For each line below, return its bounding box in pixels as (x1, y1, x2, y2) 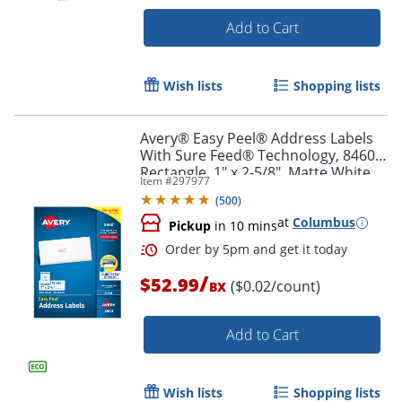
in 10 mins (211, 217, 277, 235)
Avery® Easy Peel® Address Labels (140, 128, 373, 149)
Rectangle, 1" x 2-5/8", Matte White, (140, 162, 374, 183)
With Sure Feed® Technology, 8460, (140, 145, 379, 166)
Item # (140, 173, 172, 189)
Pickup (169, 217, 211, 235)
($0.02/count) (231, 276, 320, 297)
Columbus (293, 214, 355, 232)
